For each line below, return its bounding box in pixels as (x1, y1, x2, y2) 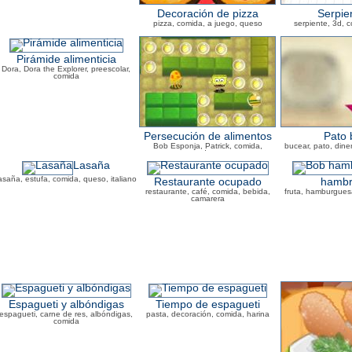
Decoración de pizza (156, 8, 258, 20)
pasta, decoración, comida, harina (145, 310, 269, 318)
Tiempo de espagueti (155, 299, 260, 310)
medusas (191, 148, 224, 157)
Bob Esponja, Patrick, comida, (152, 141, 262, 150)
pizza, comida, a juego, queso (152, 19, 262, 27)
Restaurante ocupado (153, 176, 262, 188)
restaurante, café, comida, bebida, (145, 187, 270, 196)
